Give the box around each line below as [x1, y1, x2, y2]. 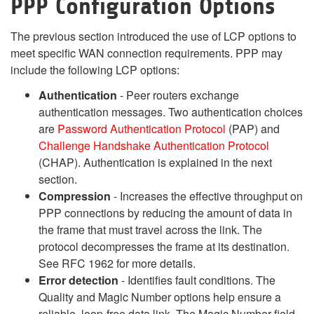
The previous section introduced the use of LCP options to [11, 28, 296, 44]
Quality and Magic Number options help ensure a [39, 289, 281, 305]
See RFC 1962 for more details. [39, 255, 196, 271]
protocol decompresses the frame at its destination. [39, 238, 289, 254]
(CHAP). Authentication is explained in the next [39, 154, 272, 170]
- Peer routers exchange [117, 87, 239, 103]
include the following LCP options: [11, 62, 179, 78]
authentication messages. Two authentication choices [39, 104, 303, 120]
